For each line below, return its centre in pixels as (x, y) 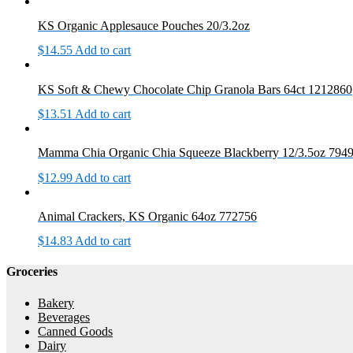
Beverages (64, 317)
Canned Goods (75, 331)
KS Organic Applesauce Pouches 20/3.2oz (144, 26)
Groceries (32, 272)
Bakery (56, 303)
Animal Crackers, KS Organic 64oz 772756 (147, 216)
